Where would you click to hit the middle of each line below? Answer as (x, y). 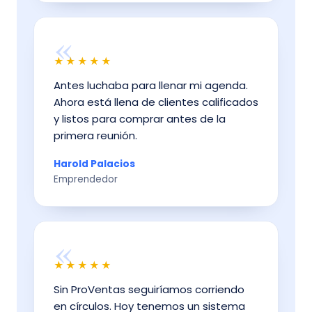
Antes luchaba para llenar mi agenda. (151, 86)
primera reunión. (95, 136)
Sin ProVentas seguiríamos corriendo (149, 290)
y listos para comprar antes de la (140, 119)
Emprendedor (86, 180)
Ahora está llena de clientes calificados (156, 102)
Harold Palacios (94, 164)
